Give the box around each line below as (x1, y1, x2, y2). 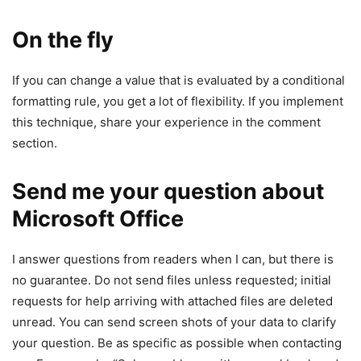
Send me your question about (12, 178, 324, 205)
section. (12, 135, 57, 151)
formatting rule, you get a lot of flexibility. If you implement (12, 93, 343, 110)
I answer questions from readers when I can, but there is (12, 251, 334, 268)
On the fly (12, 27, 114, 54)
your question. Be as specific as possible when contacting (12, 335, 342, 351)
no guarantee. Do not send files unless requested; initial (12, 272, 331, 288)
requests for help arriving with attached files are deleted (12, 293, 333, 309)
